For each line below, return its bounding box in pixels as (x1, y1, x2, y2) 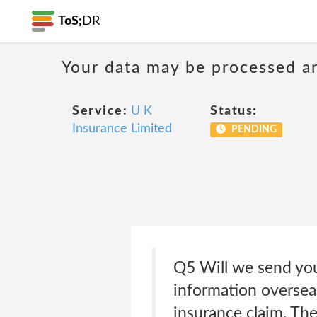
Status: (210, 105, 258, 117)
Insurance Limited (72, 122, 172, 135)
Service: (72, 105, 127, 117)
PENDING (229, 125, 277, 134)
